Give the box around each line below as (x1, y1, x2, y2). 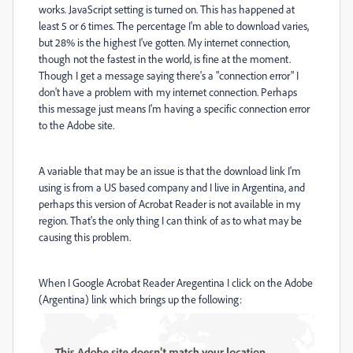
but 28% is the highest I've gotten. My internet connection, (39, 35, 290, 50)
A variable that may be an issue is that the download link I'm (39, 164, 301, 178)
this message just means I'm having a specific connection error (39, 102, 310, 116)
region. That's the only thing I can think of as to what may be (39, 214, 302, 228)
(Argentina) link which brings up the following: (39, 292, 242, 307)
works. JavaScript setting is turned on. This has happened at (39, 2, 295, 17)
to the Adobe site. (39, 118, 114, 132)
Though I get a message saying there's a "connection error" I (39, 69, 299, 83)
